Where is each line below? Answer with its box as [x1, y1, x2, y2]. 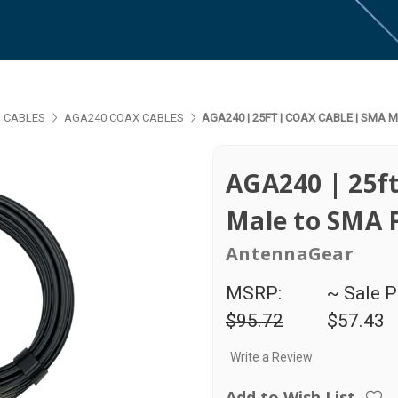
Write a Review [229, 349, 313, 364]
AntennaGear [226, 241, 354, 266]
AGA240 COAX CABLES [63, 110, 184, 124]
